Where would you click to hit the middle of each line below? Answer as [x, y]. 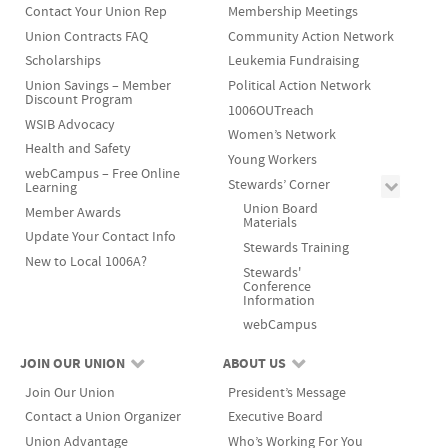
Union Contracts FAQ [86, 36]
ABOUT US [254, 363]
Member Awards [72, 212]
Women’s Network [281, 135]
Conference [276, 286]
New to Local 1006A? [85, 262]
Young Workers [272, 159]
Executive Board [275, 417]
